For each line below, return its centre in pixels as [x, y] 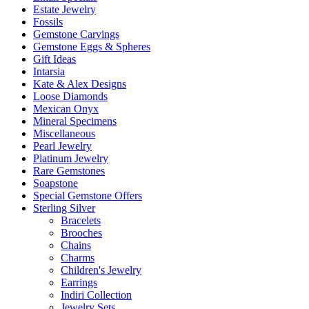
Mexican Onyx [66, 109]
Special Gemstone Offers [88, 196]
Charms [78, 258]
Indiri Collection [96, 295]
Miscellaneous [64, 133]
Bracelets [81, 220]
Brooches [81, 233]
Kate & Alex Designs [80, 84]
